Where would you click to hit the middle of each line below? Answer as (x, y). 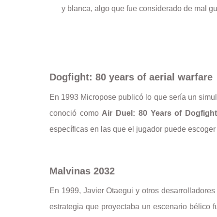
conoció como (76, 113)
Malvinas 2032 (82, 171)
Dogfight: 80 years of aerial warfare (131, 77)
